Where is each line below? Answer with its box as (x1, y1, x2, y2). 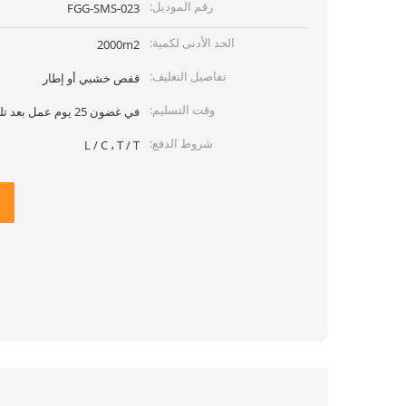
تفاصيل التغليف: (150, 68, 227, 84)
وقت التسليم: (150, 101, 215, 118)
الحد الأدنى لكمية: (150, 34, 235, 51)
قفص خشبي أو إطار (43, 70, 140, 86)
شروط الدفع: (150, 135, 213, 151)
